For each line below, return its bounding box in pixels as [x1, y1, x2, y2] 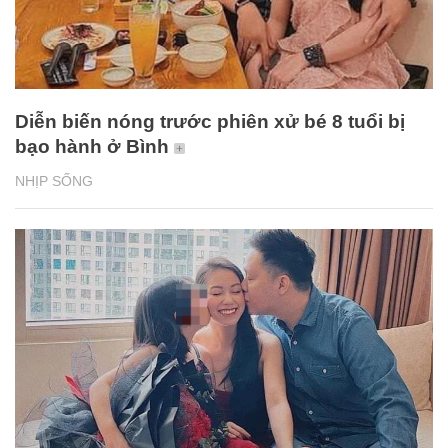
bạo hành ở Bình [15, 136, 169, 158]
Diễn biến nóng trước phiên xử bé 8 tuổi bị [15, 111, 405, 133]
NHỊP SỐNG [15, 173, 93, 190]
